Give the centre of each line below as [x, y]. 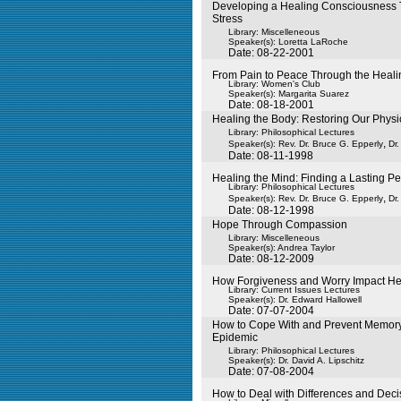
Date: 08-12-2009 [271, 259]
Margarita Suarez [314, 94]
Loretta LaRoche [313, 42]
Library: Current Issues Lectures [294, 290]
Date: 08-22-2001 [271, 53]
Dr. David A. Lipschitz [321, 360]
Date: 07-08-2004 [271, 371]
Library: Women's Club [274, 84]
